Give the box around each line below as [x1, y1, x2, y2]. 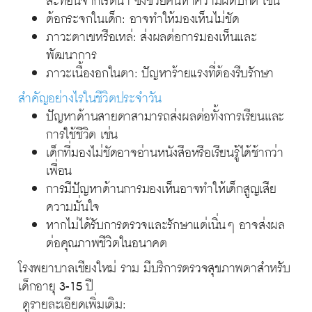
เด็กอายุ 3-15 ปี [18, 274, 93, 296]
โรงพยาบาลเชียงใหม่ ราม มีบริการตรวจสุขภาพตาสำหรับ [18, 256, 290, 278]
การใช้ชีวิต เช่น [46, 123, 118, 144]
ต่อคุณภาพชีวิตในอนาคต [46, 231, 167, 253]
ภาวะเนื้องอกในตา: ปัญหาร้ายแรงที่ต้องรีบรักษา [46, 61, 274, 83]
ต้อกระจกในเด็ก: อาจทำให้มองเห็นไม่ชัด [46, 7, 240, 29]
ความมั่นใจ [46, 195, 100, 217]
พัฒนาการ [46, 43, 97, 65]
